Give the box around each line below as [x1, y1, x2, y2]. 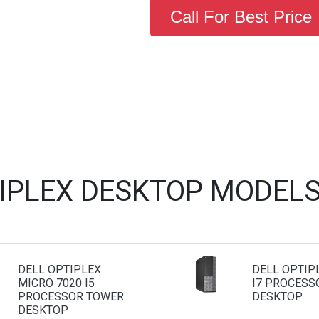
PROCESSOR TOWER [18, 290, 124, 303]
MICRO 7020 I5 [18, 276, 95, 290]
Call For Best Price [169, 7, 312, 26]
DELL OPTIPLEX [18, 263, 101, 276]
